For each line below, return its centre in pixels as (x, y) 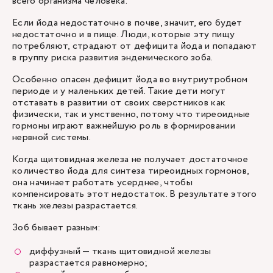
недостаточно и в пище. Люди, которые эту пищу (124, 34)
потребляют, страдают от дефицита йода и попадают (135, 46)
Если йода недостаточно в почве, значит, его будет (127, 23)
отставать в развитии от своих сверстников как (119, 103)
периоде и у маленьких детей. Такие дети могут (119, 91)
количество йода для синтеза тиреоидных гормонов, (131, 171)
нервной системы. (52, 137)
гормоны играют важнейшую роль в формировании (124, 126)
